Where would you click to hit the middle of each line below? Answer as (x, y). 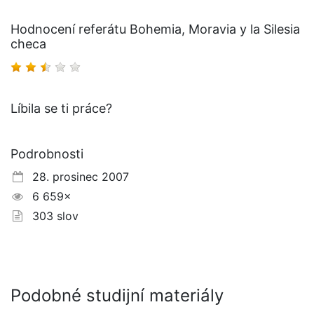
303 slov (52, 216)
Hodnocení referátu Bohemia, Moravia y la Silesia (155, 29)
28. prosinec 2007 (77, 177)
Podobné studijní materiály (117, 296)
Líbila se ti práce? (61, 109)
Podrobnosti (47, 154)
